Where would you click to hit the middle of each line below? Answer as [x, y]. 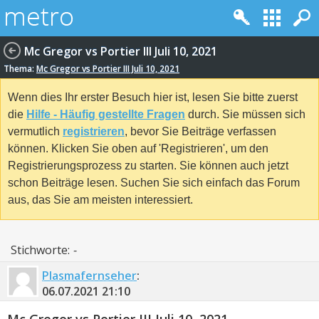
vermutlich [35, 132]
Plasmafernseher [89, 275]
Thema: [20, 69]
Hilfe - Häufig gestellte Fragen [106, 115]
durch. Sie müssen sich [245, 115]
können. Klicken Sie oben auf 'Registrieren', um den [138, 149]
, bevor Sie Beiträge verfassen [200, 132]
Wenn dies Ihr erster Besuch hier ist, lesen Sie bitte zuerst [153, 98]
